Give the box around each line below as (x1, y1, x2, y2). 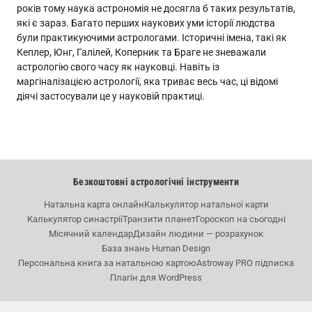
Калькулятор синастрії (26, 214, 123, 224)
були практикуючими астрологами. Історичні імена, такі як (17, 32, 287, 43)
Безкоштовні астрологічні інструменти (72, 176, 240, 188)
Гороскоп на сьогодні (195, 214, 286, 224)
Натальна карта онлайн (43, 199, 144, 210)
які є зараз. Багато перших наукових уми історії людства (17, 17, 275, 29)
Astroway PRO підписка (196, 258, 294, 268)
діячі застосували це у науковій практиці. (17, 91, 205, 102)
